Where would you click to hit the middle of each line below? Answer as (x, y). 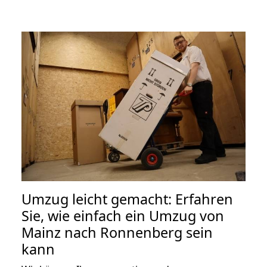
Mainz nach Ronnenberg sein (117, 232)
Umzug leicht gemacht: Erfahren (127, 199)
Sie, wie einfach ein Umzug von (123, 215)
